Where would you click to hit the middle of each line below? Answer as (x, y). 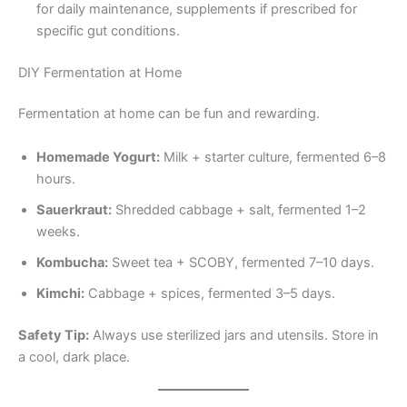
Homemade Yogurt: (98, 157)
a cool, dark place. (74, 357)
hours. (56, 179)
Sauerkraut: (74, 209)
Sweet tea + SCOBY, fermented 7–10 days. (241, 262)
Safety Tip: (54, 335)
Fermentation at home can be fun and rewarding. (169, 114)
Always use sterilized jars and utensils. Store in (234, 335)
